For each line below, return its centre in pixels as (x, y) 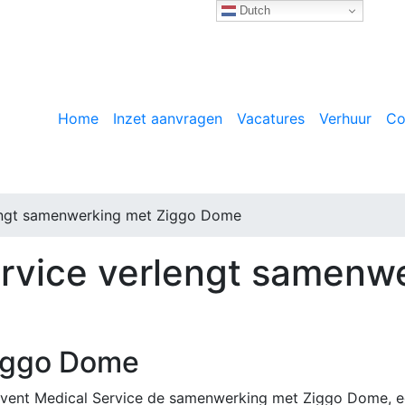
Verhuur (345, 119)
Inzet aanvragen (168, 119)
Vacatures (271, 119)
